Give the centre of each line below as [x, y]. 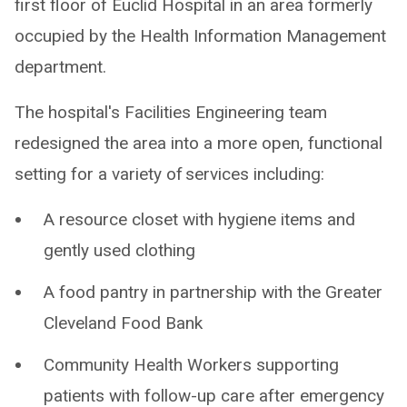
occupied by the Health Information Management [200, 36]
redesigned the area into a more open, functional [199, 144]
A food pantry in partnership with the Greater [213, 293]
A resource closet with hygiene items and [199, 220]
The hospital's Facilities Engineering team [171, 113]
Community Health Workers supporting [191, 365]
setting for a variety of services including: [169, 174]
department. [60, 67]
